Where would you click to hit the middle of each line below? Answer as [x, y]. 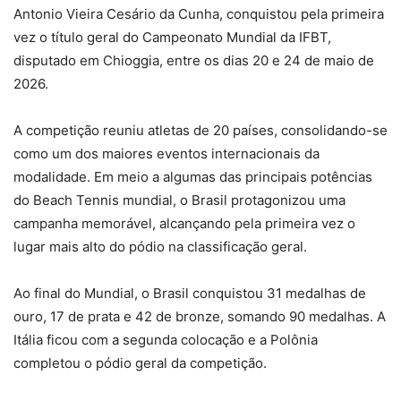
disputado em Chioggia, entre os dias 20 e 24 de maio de [194, 61]
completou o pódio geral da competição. [140, 363]
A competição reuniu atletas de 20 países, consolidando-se [200, 131]
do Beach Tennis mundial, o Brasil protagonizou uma [179, 200]
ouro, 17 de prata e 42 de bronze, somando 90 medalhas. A [200, 317]
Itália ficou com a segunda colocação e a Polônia [166, 340]
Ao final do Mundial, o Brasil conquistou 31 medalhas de [190, 294]
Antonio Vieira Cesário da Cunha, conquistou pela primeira [199, 14]
